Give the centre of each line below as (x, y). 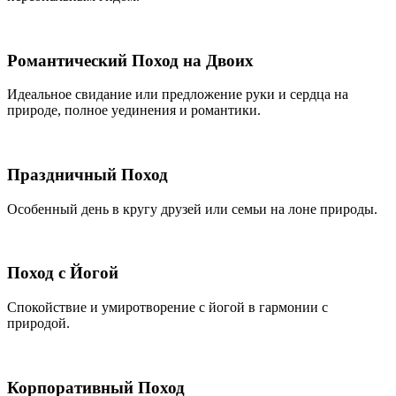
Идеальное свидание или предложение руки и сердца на (178, 95)
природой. (38, 324)
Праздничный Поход (88, 174)
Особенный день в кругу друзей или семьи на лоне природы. (192, 209)
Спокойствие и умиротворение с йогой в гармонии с (168, 308)
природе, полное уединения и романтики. (134, 110)
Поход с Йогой (63, 273)
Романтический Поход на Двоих (130, 60)
